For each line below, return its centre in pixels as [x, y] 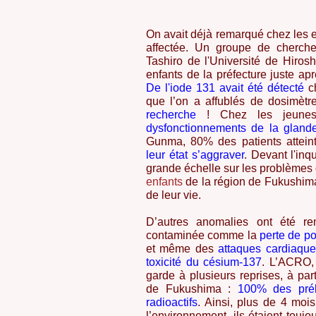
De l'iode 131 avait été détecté [225, 88]
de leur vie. [174, 195]
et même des [180, 249]
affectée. [167, 48]
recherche [176, 115]
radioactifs [172, 302]
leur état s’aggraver [195, 155]
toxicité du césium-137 [204, 262]
